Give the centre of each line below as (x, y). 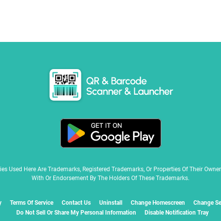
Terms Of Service (31, 203)
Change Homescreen (158, 203)
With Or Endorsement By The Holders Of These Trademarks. (110, 178)
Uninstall (110, 203)
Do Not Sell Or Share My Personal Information (76, 213)
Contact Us (76, 203)
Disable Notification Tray (177, 213)
